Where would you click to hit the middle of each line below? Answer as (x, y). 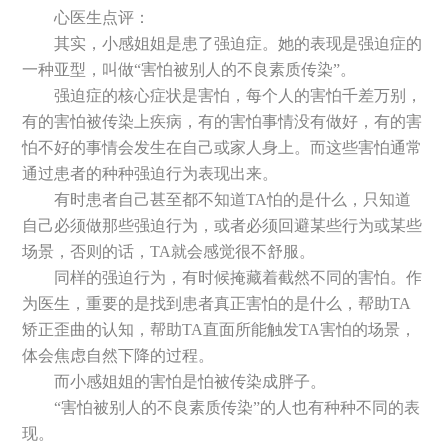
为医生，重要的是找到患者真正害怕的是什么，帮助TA (217, 303)
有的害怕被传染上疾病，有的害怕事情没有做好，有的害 (222, 121)
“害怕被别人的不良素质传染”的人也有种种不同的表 (237, 407)
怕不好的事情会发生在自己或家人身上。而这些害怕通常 (222, 147)
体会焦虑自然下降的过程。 (118, 355)
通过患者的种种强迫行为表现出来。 (150, 173)
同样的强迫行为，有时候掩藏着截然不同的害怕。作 (238, 277)
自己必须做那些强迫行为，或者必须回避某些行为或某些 (222, 225)
